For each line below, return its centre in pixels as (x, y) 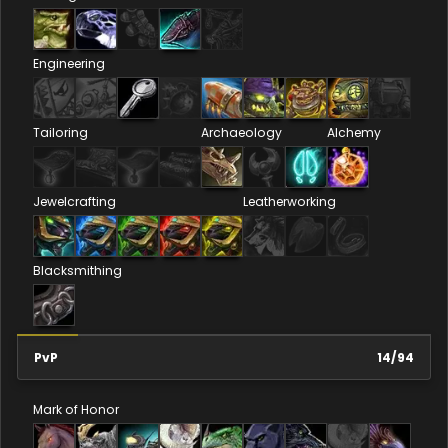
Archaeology (241, 132)
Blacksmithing (77, 270)
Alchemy (354, 132)
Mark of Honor (76, 409)
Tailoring (60, 132)
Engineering (69, 63)
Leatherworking (289, 201)
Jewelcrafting (74, 201)
